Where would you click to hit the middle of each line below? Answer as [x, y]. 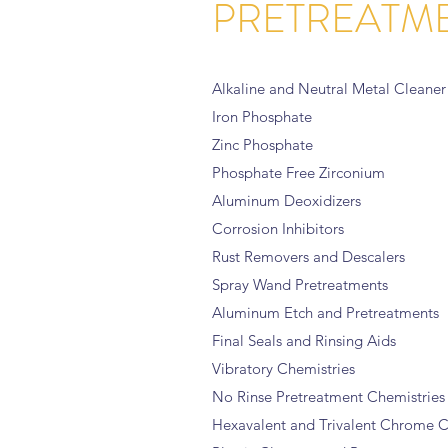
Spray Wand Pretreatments [300, 284]
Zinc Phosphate [262, 144]
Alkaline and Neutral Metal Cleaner [329, 88]
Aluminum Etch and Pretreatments [325, 312]
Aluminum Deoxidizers [286, 200]
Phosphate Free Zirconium [298, 172]
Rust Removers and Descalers [308, 256]
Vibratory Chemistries [283, 368]
